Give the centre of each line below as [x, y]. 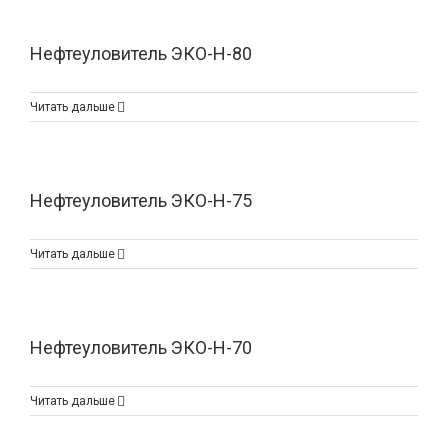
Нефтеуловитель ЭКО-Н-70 [141, 347]
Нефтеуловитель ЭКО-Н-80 [141, 53]
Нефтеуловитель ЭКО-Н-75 [141, 200]
